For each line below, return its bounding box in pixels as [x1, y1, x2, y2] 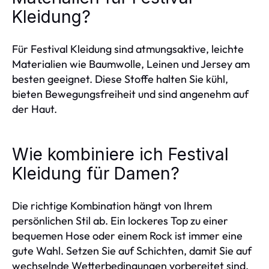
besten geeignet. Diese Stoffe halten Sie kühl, [12, 72, 228, 86]
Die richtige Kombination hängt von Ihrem [12, 199, 212, 213]
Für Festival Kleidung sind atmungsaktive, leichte [12, 42, 244, 56]
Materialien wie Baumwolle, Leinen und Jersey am [12, 57, 250, 71]
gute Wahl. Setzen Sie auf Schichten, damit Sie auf [12, 244, 252, 258]
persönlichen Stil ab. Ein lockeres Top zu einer [12, 214, 228, 228]
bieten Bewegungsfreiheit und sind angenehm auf [12, 87, 249, 101]
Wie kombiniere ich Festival [12, 144, 229, 165]
